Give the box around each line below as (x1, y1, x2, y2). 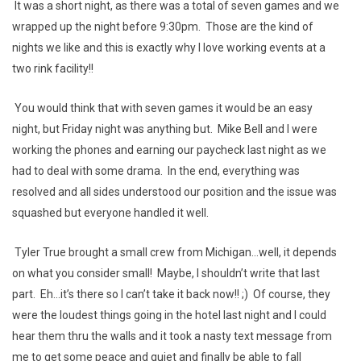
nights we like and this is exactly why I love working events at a (12, 41, 326, 54)
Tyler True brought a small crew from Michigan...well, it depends (12, 246, 337, 259)
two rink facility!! (12, 62, 93, 75)
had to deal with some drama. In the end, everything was (12, 164, 300, 177)
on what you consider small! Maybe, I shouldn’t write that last (12, 267, 320, 280)
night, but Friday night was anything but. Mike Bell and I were (12, 122, 317, 135)
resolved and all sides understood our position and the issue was (12, 185, 337, 198)
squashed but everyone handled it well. (12, 206, 214, 219)
